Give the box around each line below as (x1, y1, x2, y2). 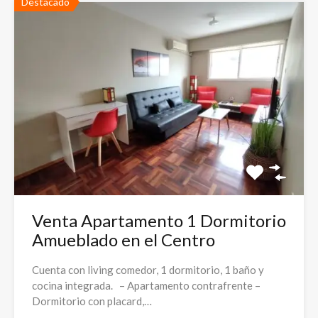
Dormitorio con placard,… (32, 295, 152, 308)
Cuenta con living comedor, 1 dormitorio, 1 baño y (32, 263, 264, 277)
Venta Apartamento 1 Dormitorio (32, 210, 286, 231)
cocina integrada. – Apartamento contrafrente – (32, 279, 261, 292)
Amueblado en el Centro (32, 229, 215, 251)
